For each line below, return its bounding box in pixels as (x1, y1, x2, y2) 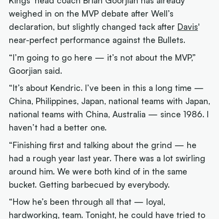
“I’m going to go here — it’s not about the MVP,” (9, 52, 197, 63)
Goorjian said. (9, 65, 63, 76)
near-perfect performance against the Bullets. (9, 35, 186, 45)
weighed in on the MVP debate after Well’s (9, 8, 174, 19)
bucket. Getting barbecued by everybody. (9, 179, 170, 190)
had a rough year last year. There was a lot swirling (9, 153, 206, 163)
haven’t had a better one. (9, 122, 107, 133)
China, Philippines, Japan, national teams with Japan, (9, 96, 211, 107)
